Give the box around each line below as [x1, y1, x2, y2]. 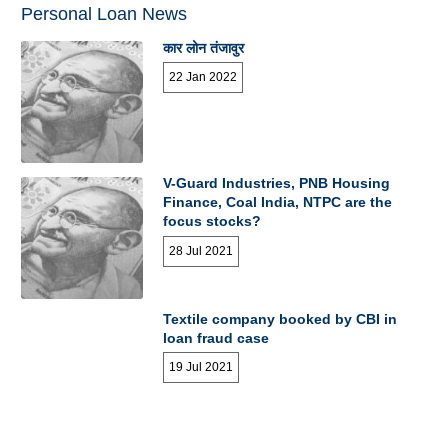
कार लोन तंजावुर [163, 39, 245, 56]
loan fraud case [163, 330, 270, 347]
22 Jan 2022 [169, 69, 238, 84]
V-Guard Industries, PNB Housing [163, 175, 391, 192]
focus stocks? [163, 213, 262, 230]
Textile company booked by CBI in [163, 311, 398, 328]
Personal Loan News [21, 4, 187, 25]
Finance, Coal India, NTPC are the [163, 194, 393, 211]
